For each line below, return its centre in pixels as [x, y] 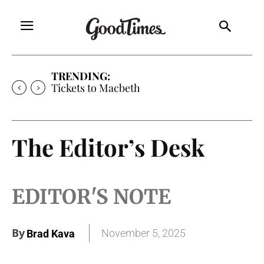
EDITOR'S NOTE [91, 197]
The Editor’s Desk [108, 147]
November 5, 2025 [143, 233]
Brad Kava [51, 234]
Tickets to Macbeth [96, 88]
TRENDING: [81, 76]
